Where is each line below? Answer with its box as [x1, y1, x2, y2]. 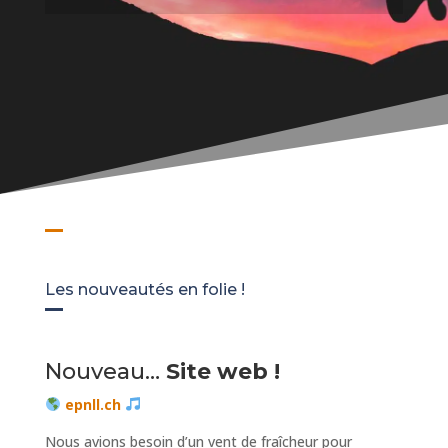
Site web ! [165, 357, 280, 385]
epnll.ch [64, 394, 125, 414]
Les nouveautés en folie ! [44, 279, 245, 299]
